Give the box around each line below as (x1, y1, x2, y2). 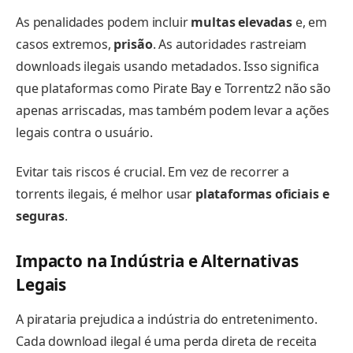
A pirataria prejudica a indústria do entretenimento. (16, 310, 318, 329)
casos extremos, (16, 35, 114, 54)
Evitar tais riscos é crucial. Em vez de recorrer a (16, 163, 289, 181)
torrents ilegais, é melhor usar (16, 185, 195, 203)
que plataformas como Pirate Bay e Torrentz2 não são (16, 80, 331, 98)
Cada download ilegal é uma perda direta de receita (16, 333, 317, 351)
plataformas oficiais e (195, 185, 329, 203)
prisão (113, 35, 153, 54)
